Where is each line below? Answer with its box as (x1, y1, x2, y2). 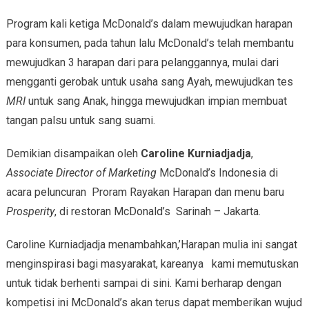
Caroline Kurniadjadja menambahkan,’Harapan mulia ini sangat (6, 237, 297, 251)
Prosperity (6, 204, 54, 218)
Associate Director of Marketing (6, 166, 157, 179)
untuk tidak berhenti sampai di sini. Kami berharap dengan (6, 276, 281, 290)
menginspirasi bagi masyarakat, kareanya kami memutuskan (6, 257, 299, 270)
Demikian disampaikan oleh (6, 146, 141, 160)
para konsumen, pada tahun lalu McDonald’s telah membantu (6, 36, 294, 50)
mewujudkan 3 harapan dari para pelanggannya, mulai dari (6, 55, 279, 69)
